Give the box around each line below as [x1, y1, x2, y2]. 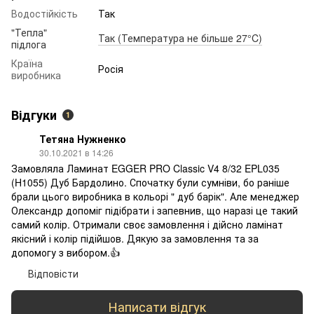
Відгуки [11, 105, 57, 124]
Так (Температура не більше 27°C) [98, 30, 262, 45]
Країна [11, 55, 43, 70]
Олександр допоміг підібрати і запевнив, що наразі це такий [11, 203, 298, 217]
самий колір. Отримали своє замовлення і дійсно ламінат [11, 217, 283, 231]
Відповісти [28, 266, 78, 280]
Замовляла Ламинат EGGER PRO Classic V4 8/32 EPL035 [11, 161, 280, 175]
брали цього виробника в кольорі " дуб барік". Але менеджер [11, 189, 299, 203]
